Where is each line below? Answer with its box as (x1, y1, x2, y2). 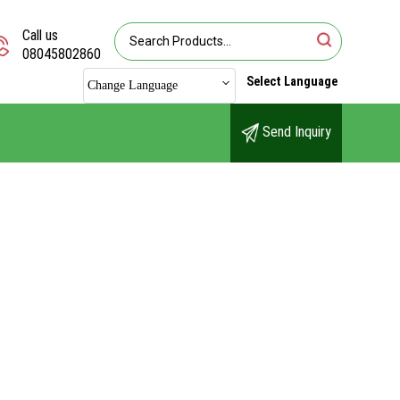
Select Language (246, 74, 337, 88)
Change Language (87, 79, 178, 92)
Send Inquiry (259, 123, 331, 141)
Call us (22, 27, 58, 44)
